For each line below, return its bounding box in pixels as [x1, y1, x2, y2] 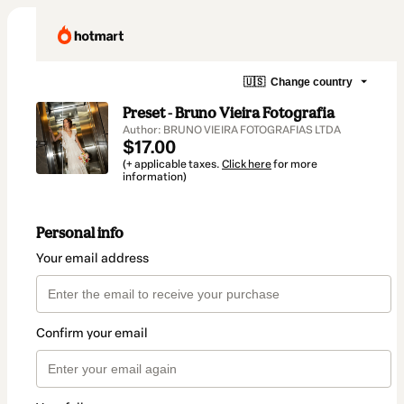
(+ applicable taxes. [123, 158, 222, 170]
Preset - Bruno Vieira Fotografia [123, 104, 335, 122]
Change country [271, 75, 353, 88]
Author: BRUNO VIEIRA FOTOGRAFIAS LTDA [123, 124, 341, 136]
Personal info [36, 224, 124, 243]
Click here [222, 158, 271, 170]
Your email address [36, 251, 149, 267]
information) [123, 170, 187, 183]
